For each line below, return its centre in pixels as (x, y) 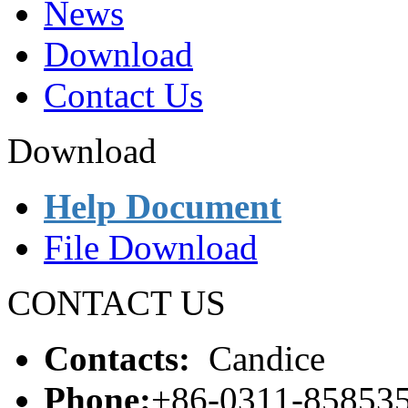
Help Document (163, 206)
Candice (258, 358)
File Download (151, 247)
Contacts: (117, 358)
